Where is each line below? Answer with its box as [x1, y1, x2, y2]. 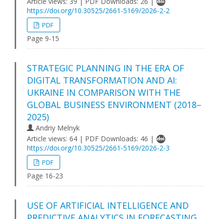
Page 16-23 [27, 171, 63, 180]
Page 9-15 [27, 33, 59, 43]
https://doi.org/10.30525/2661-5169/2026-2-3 [27, 143, 170, 153]
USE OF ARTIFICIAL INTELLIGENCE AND [27, 199, 189, 211]
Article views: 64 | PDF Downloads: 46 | [27, 133, 156, 143]
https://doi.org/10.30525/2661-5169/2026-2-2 [27, 5, 170, 15]
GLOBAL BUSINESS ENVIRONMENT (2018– [27, 98, 201, 110]
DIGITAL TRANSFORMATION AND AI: [27, 74, 177, 86]
